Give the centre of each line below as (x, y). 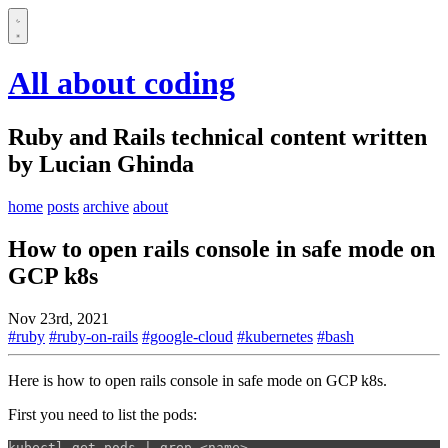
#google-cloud (187, 336)
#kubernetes (275, 336)
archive (106, 206)
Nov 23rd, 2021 (58, 318)
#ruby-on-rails (93, 336)
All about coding (121, 83)
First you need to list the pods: (102, 414)
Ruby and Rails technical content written (217, 136)
